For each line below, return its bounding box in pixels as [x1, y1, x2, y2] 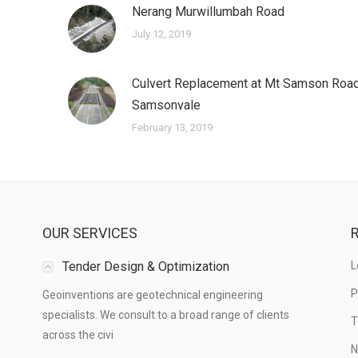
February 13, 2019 [131, 121, 213, 134]
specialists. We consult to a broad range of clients [42, 308, 290, 322]
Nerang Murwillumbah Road [131, 4, 284, 20]
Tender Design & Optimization [62, 259, 230, 275]
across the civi [42, 328, 114, 342]
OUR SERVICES [42, 225, 138, 242]
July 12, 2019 [131, 28, 191, 41]
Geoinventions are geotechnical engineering [42, 288, 264, 302]
